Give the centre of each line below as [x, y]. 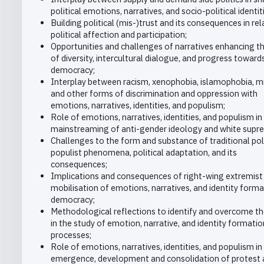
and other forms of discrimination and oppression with [154, 94]
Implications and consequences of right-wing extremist [156, 176]
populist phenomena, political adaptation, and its [143, 153]
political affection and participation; [118, 35]
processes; [71, 235]
